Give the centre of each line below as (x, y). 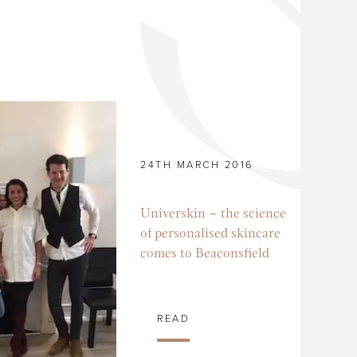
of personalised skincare (211, 234)
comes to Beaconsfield (205, 254)
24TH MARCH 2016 (197, 165)
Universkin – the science (214, 214)
